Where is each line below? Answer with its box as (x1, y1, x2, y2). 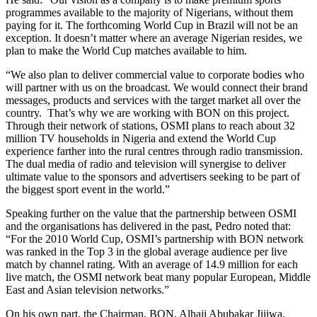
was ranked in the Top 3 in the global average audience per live (6, 245, 287, 258)
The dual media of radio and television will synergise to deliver (6, 157, 286, 170)
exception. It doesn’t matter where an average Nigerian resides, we (6, 31, 302, 44)
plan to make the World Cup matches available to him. (6, 44, 247, 57)
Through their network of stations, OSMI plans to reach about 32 (6, 119, 295, 132)
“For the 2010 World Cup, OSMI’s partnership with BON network (6, 232, 304, 245)
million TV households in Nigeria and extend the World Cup (6, 132, 276, 144)
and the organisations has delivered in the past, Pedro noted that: (6, 219, 291, 232)
